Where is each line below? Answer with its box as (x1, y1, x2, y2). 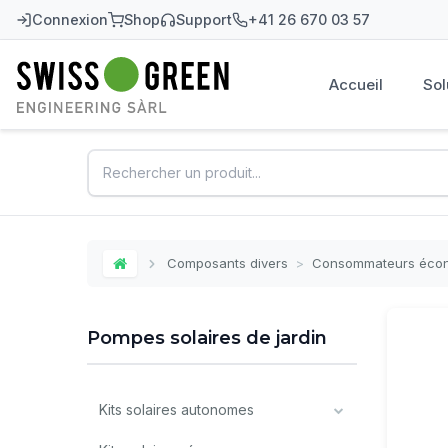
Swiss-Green (16, 80, 141, 105)
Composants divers (167, 255, 288, 271)
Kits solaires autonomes (99, 401, 254, 418)
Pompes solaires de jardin (87, 327, 327, 349)
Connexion (32, 11, 108, 28)
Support (176, 11, 232, 28)
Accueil (329, 75, 384, 94)
